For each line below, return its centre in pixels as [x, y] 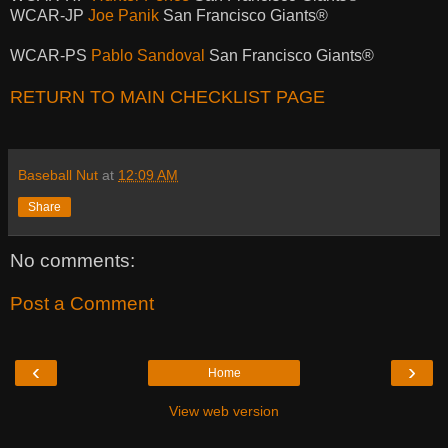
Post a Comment [82, 304]
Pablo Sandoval [148, 55]
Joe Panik [123, 15]
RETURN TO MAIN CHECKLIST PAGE [167, 96]
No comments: [72, 260]
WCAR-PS [50, 55]
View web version [224, 410]
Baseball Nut [58, 174]
